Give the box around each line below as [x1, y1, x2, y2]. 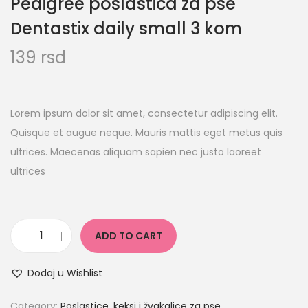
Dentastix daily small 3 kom [10, 17, 242, 41]
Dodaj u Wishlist [27, 266, 102, 280]
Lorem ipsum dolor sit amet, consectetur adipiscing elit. [10, 107, 278, 121]
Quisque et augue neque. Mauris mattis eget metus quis [10, 126, 283, 140]
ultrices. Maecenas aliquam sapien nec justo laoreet [10, 145, 261, 159]
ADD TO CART [95, 229, 162, 243]
